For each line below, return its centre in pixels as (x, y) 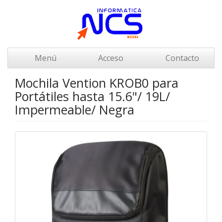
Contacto (181, 58)
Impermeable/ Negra (75, 110)
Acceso (110, 58)
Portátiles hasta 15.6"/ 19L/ (92, 96)
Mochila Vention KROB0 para (97, 83)
